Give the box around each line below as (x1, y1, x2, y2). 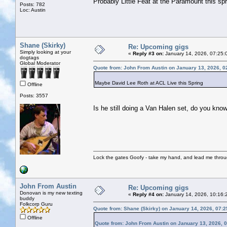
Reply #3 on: (133, 50, 164, 56)
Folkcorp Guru (20, 201, 53, 207)
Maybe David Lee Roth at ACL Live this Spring (95, 80, 203, 86)
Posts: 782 (20, 1, 45, 7)
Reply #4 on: (133, 191, 164, 197)
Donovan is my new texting (20, 190, 83, 196)
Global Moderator (20, 60, 60, 66)
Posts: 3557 (20, 92, 48, 98)
